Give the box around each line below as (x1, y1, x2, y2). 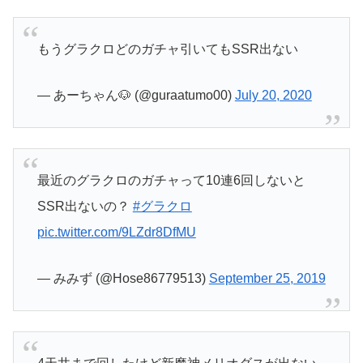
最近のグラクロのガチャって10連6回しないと (36, 173, 305, 187)
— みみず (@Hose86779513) (36, 271, 209, 286)
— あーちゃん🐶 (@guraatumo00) (36, 88, 235, 103)
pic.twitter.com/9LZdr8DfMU (36, 224, 196, 239)
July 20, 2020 (234, 88, 312, 103)
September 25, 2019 (208, 271, 326, 286)
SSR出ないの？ (36, 199, 133, 213)
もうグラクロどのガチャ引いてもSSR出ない (36, 41, 298, 56)
